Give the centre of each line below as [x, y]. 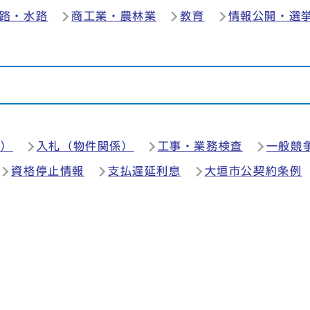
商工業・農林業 [114, 16]
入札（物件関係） [85, 146]
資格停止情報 [48, 171]
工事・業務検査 [200, 146]
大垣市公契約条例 [253, 171]
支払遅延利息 [145, 171]
